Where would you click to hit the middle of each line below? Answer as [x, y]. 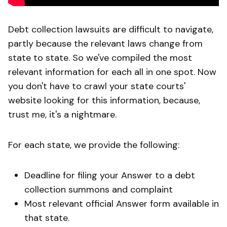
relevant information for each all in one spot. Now [112, 72]
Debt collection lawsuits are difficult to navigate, [111, 30]
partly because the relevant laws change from [105, 44]
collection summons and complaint [100, 190]
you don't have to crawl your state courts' [97, 86]
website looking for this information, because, [104, 101]
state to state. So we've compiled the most [100, 58]
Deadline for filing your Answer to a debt [110, 176]
